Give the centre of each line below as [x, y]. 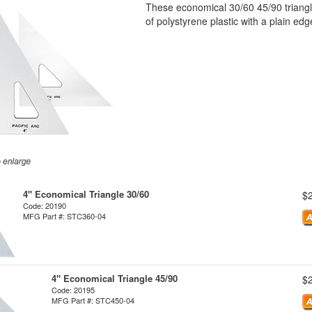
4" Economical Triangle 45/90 [115, 278]
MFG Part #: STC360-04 [64, 216]
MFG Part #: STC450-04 [93, 300]
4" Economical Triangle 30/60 [86, 194]
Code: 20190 [45, 205]
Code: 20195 [73, 290]
